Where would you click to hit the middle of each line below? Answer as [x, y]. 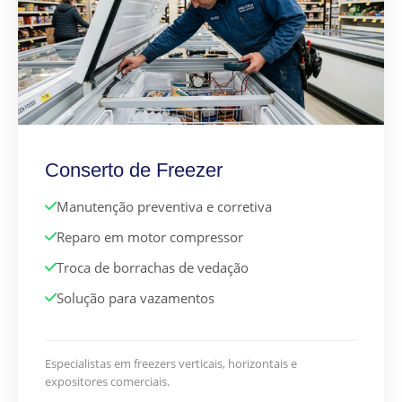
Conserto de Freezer [134, 170]
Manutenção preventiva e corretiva [164, 207]
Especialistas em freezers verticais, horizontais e [171, 364]
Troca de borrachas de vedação [153, 268]
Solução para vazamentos [135, 298]
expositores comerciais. [107, 382]
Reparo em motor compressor [150, 237]
